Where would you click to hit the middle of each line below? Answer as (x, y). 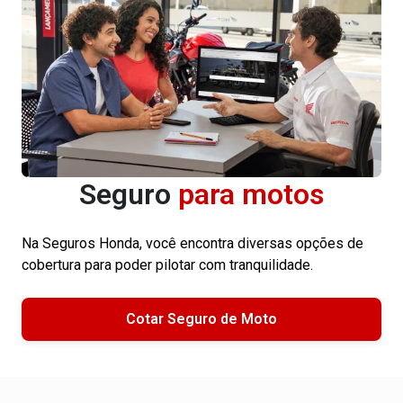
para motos (251, 194)
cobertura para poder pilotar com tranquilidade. (167, 264)
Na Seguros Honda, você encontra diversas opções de (193, 243)
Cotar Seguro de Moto (201, 318)
